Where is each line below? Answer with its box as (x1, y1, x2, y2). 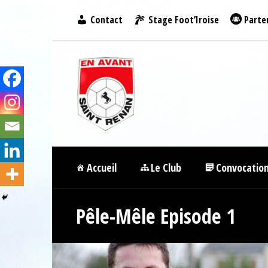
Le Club (151, 160, 182, 175)
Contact (90, 13, 123, 26)
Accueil (86, 160, 117, 175)
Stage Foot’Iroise (148, 13, 219, 26)
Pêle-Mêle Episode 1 (76, 202, 236, 230)
